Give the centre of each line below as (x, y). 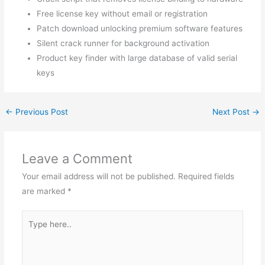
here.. (32, 232)
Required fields (206, 176)
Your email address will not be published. (98, 176)
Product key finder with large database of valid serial (137, 58)
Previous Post (41, 112)
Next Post (232, 112)
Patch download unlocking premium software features (140, 28)
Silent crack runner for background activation (123, 43)
